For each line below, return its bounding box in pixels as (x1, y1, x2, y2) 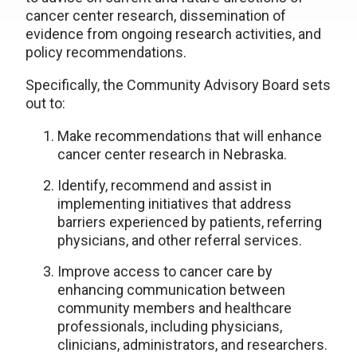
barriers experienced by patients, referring (57, 214, 322, 230)
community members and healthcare (57, 300, 292, 316)
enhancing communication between (57, 281, 285, 298)
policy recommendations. (25, 44, 186, 61)
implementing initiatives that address (57, 195, 292, 212)
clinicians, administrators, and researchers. (57, 336, 328, 353)
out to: (25, 95, 65, 112)
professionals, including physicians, (57, 318, 282, 335)
